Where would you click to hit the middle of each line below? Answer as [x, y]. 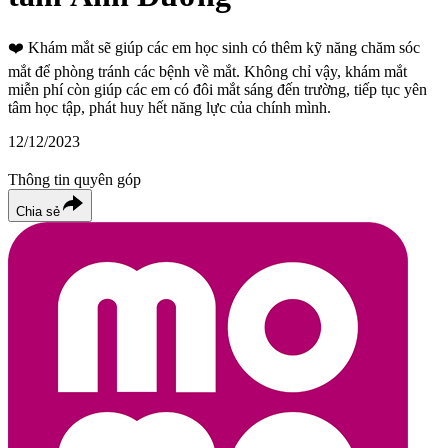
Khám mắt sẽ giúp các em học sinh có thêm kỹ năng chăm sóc [224, 47]
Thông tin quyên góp [74, 179]
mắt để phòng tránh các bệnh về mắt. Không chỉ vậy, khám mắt [207, 71]
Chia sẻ [38, 211]
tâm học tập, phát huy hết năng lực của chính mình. [169, 107]
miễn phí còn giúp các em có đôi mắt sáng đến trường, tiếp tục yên [217, 89]
